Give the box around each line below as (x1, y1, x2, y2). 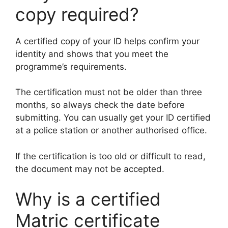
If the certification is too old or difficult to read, (15, 151, 206, 161)
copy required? (15, 3, 139, 25)
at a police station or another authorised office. (15, 125, 207, 136)
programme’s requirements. (15, 61, 127, 72)
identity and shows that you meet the (15, 48, 168, 59)
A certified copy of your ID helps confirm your (15, 36, 199, 46)
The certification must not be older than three (15, 87, 202, 98)
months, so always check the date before (15, 100, 185, 110)
